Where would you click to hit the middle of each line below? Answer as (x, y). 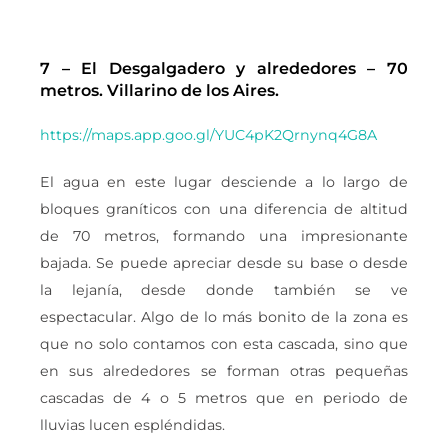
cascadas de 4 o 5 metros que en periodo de (224, 398)
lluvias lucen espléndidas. (132, 425)
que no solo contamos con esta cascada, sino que (224, 344)
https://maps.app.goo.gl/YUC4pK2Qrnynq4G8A (208, 135)
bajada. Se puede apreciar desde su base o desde (224, 263)
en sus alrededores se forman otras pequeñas (224, 371)
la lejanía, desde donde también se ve (224, 290)
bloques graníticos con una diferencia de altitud (224, 209)
